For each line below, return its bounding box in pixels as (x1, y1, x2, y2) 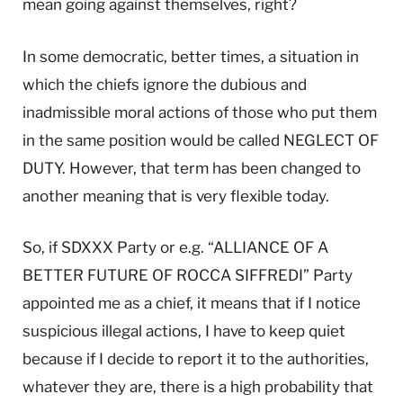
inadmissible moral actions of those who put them (22, 103, 377, 121)
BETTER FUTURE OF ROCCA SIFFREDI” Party (22, 265, 353, 284)
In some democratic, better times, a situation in (22, 47, 359, 66)
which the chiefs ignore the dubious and (22, 75, 307, 94)
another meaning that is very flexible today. (22, 186, 329, 205)
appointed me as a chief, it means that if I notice (22, 293, 361, 312)
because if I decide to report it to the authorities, (22, 349, 369, 368)
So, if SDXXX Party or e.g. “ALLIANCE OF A (22, 237, 328, 256)
